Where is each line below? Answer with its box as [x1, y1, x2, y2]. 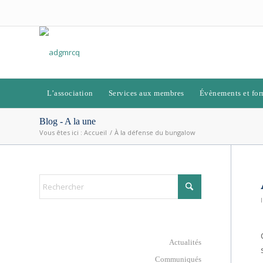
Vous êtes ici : [39, 128, 82, 137]
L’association [47, 89, 93, 97]
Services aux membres [108, 89, 184, 97]
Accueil [84, 128, 107, 137]
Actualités [168, 238, 201, 247]
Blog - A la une [39, 116, 96, 126]
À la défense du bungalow [114, 128, 195, 137]
